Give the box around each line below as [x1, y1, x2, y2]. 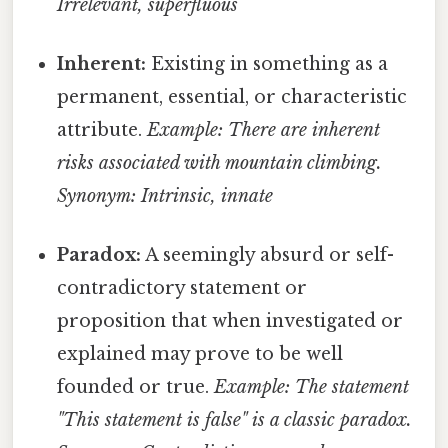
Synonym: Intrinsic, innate [57, 185, 274, 208]
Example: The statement [214, 376, 410, 399]
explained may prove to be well [57, 343, 344, 366]
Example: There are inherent [147, 119, 381, 142]
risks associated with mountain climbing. [57, 152, 383, 175]
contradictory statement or [57, 277, 308, 300]
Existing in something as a [146, 53, 389, 76]
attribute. [57, 119, 148, 142]
